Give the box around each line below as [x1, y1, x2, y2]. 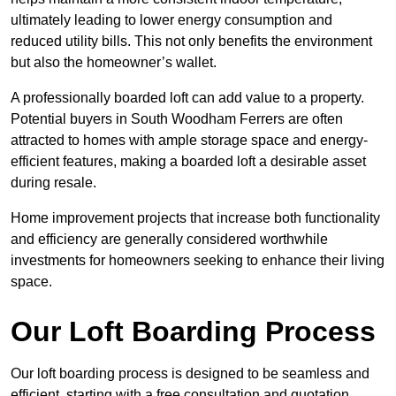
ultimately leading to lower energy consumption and [11, 12, 332, 28]
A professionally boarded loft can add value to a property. [11, 90, 364, 106]
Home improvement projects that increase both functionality [11, 210, 380, 226]
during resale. [11, 175, 96, 191]
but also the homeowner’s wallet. [11, 55, 217, 71]
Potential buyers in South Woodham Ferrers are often [11, 111, 343, 127]
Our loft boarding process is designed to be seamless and [11, 366, 369, 382]
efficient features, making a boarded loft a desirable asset [11, 154, 366, 170]
